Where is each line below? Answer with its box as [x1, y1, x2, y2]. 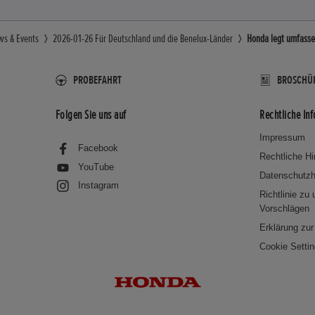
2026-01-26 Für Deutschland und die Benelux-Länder [53, 32, 233, 46]
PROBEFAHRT [72, 73, 122, 88]
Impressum [259, 132, 306, 143]
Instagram [77, 180, 119, 191]
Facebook [77, 143, 118, 154]
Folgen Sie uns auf [55, 106, 127, 122]
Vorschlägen [259, 203, 310, 214]
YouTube [77, 161, 114, 172]
